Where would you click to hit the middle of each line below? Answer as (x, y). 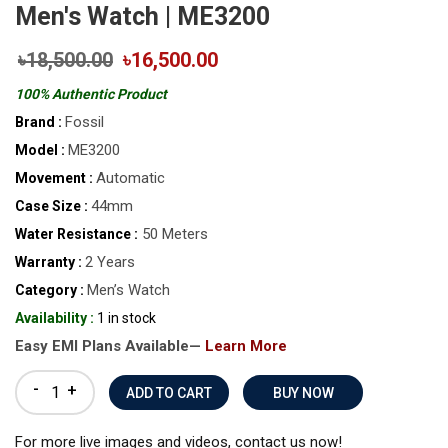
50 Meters (173, 234)
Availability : (54, 318)
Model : (40, 150)
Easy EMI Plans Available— (110, 346)
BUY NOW (303, 392)
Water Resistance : (76, 234)
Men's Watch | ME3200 (142, 17)
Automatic (130, 178)
